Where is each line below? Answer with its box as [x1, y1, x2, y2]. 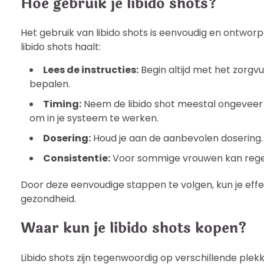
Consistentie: [43, 151, 110, 166]
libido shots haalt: [21, 40, 101, 54]
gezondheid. [21, 192, 76, 206]
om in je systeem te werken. [29, 111, 159, 126]
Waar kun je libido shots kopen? [21, 217, 247, 240]
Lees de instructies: [43, 63, 138, 77]
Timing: [43, 97, 81, 111]
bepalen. [29, 77, 70, 91]
